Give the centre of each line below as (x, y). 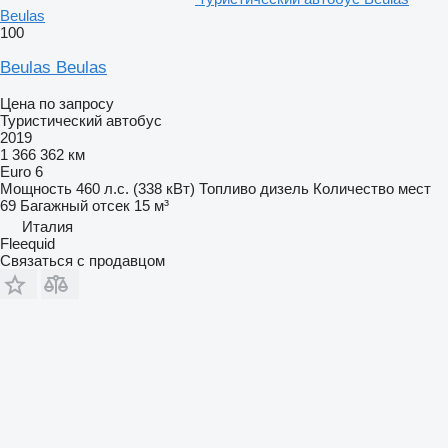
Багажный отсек (75, 205)
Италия (47, 226)
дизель (284, 188)
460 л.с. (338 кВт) (135, 188)
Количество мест (372, 188)
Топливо (227, 188)
